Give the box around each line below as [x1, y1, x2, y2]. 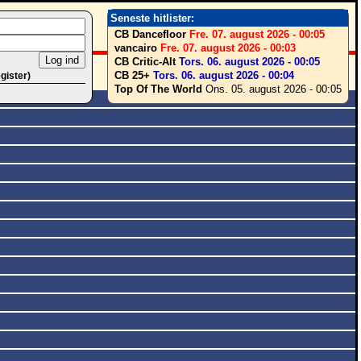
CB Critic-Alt [114, 56, 176, 68]
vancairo [114, 42, 157, 54]
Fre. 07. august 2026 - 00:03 [160, 42, 296, 54]
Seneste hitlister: [110, 12, 194, 24]
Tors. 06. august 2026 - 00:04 [153, 69, 294, 81]
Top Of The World [114, 83, 202, 95]
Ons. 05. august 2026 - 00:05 [202, 83, 342, 95]
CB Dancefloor [114, 28, 186, 40]
